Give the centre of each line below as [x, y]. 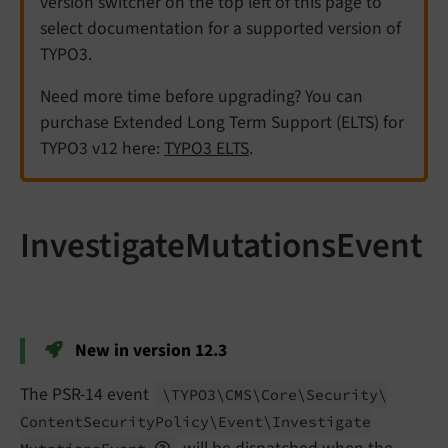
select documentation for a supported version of [220, 28]
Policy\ [186, 422]
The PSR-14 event [86, 395]
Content [51, 422]
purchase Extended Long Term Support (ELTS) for [222, 122]
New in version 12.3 [149, 350]
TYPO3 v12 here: [102, 148]
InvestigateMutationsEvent [221, 246]
